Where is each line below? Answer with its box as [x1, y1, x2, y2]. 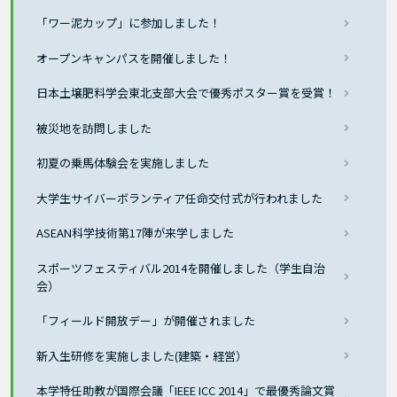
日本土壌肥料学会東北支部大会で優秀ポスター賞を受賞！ [36, 84, 337, 102]
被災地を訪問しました [36, 119, 152, 136]
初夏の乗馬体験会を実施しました [36, 154, 210, 172]
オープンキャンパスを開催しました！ [36, 49, 232, 66]
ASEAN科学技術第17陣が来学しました [36, 224, 235, 242]
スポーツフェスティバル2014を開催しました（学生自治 [36, 259, 326, 276]
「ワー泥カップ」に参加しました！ [36, 14, 222, 32]
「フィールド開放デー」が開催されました [36, 312, 256, 330]
